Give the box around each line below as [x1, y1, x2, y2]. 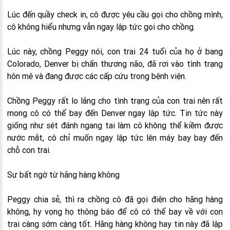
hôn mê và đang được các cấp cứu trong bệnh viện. [7, 71, 186, 81]
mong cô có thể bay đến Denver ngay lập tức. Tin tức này [7, 108, 223, 118]
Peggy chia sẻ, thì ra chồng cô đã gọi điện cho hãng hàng [7, 194, 223, 204]
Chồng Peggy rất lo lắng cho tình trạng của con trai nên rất [7, 95, 223, 106]
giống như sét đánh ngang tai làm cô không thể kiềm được [7, 120, 223, 130]
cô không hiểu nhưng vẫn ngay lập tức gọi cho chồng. [7, 22, 195, 32]
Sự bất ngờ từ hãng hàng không [7, 169, 120, 180]
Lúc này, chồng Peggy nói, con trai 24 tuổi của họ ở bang [7, 46, 223, 56]
